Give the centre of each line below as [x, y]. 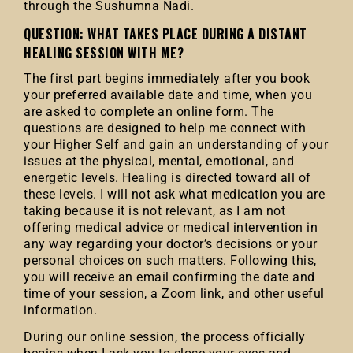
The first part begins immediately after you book [167, 78]
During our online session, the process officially [165, 337]
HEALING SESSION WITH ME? [104, 53]
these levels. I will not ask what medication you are [174, 194]
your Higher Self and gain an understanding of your [176, 145]
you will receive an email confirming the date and [169, 277]
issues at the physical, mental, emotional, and [159, 161]
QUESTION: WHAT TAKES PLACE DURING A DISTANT [165, 34]
